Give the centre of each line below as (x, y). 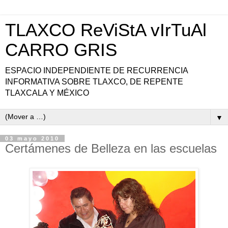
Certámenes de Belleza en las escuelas (111, 148)
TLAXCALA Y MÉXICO (47, 93)
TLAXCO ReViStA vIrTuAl (106, 30)
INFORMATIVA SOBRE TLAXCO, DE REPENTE (94, 82)
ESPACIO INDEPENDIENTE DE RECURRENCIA (96, 70)
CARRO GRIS (61, 50)
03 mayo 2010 (32, 138)
